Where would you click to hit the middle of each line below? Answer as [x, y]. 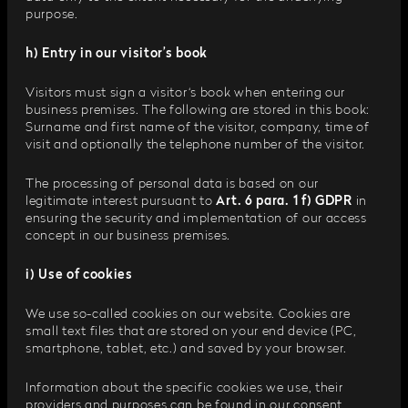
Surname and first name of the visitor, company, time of [198, 127]
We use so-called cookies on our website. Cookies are [188, 314]
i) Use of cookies [79, 275]
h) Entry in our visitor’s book [117, 54]
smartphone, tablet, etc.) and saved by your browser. [186, 349]
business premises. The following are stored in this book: [198, 110]
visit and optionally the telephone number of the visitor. [195, 145]
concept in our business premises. [128, 236]
